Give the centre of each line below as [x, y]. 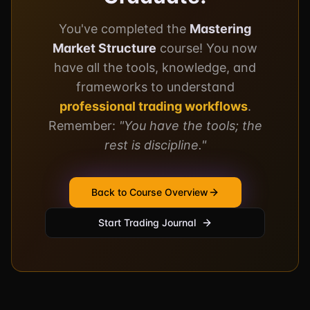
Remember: [83, 126]
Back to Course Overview [149, 192]
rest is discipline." [155, 145]
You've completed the [124, 29]
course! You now [207, 48]
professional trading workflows [153, 106]
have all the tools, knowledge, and [155, 67]
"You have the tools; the [190, 126]
